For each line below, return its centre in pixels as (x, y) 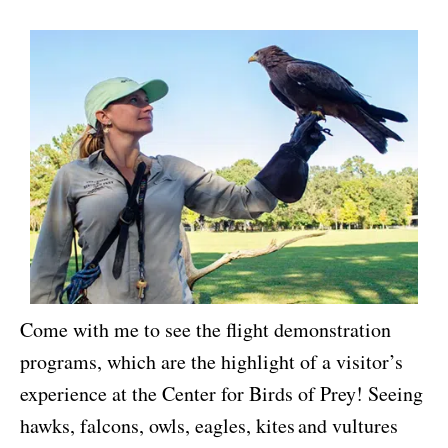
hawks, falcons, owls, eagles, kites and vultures (209, 425)
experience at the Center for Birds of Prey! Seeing (221, 393)
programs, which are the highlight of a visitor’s (211, 361)
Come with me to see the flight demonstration (205, 329)
